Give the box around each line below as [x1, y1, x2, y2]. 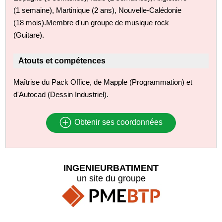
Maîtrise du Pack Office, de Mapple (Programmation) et [13, 77, 193, 86]
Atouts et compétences [18, 56, 106, 65]
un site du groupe [76, 173, 146, 183]
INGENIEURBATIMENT [63, 163, 159, 173]
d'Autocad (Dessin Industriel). [13, 90, 109, 99]
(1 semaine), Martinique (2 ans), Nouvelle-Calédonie [13, 5, 182, 14]
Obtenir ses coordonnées [72, 118, 163, 127]
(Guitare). [13, 30, 45, 39]
